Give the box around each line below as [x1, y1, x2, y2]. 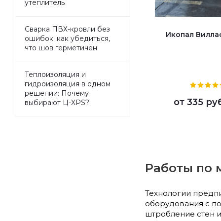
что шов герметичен [25, 43, 97, 52]
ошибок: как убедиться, [25, 34, 110, 42]
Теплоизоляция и [25, 70, 86, 78]
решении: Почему [25, 89, 89, 97]
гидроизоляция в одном [25, 79, 110, 88]
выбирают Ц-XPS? [25, 98, 89, 107]
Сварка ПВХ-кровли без [25, 25, 110, 33]
